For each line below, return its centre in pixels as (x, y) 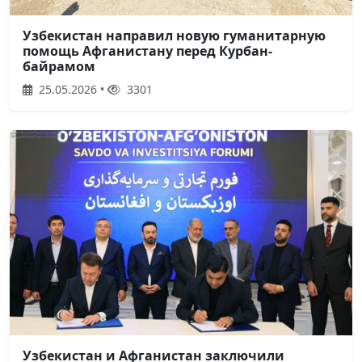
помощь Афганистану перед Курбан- (147, 51)
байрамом (59, 66)
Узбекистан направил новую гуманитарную (174, 35)
